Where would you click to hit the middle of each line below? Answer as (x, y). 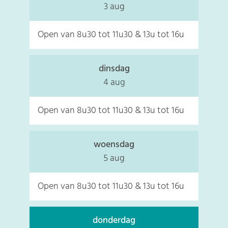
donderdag (114, 220)
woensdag (114, 145)
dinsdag (114, 69)
